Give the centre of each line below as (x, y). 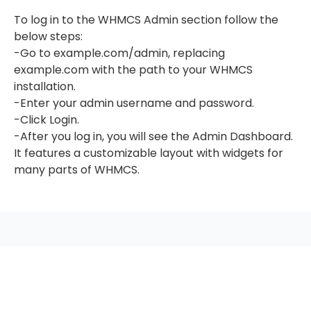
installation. (45, 86)
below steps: (48, 36)
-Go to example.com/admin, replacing (119, 53)
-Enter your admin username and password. (134, 103)
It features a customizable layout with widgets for (149, 153)
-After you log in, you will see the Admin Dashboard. (153, 136)
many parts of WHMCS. (77, 169)
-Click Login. (47, 119)
